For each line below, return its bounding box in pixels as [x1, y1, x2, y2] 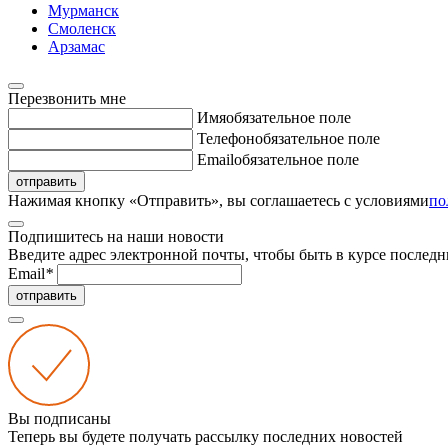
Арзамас [48, 38, 105, 55]
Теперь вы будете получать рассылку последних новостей [8, 428, 403, 445]
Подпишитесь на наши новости [8, 228, 224, 245]
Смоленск [48, 20, 116, 37]
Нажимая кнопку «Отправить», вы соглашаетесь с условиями [8, 192, 429, 209]
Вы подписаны [8, 410, 111, 427]
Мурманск [48, 2, 119, 19]
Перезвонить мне [8, 90, 126, 107]
